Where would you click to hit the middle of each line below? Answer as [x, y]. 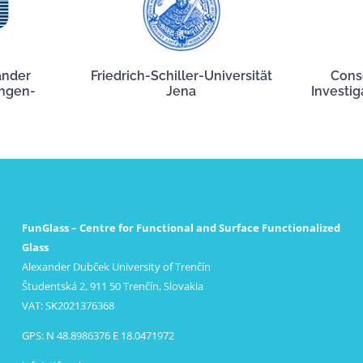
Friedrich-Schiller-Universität [181, 76]
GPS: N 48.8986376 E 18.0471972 [98, 335]
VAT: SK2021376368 [68, 305]
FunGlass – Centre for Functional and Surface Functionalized [181, 228]
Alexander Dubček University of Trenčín [117, 267]
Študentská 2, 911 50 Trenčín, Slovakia [113, 286]
